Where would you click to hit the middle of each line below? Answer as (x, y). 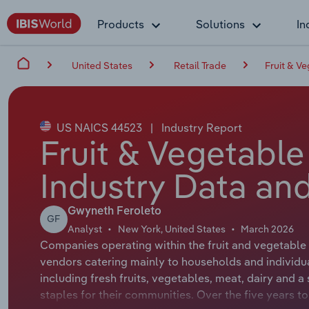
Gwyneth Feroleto (114, 211)
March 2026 (268, 229)
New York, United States (171, 229)
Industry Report (200, 127)
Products (121, 24)
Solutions (220, 24)
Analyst (84, 229)
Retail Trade (200, 65)
